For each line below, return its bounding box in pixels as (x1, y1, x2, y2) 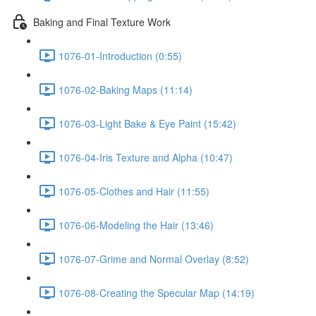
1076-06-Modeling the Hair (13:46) (59, 217, 214, 232)
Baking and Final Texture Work (33, 14, 171, 29)
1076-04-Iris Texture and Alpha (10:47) (59, 150, 233, 164)
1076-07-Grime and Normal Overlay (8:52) (59, 251, 249, 266)
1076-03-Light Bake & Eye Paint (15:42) (59, 116, 236, 130)
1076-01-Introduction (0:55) (59, 48, 182, 63)
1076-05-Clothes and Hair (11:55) (59, 183, 209, 198)
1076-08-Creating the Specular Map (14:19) (59, 285, 255, 300)
